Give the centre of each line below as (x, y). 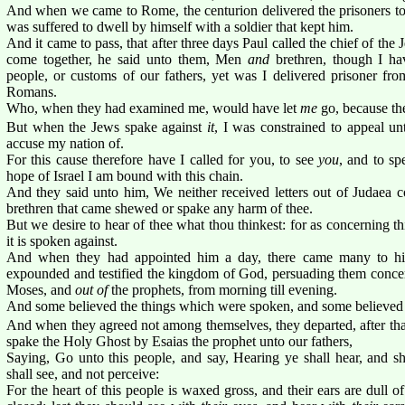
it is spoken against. (62, 240)
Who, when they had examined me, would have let (153, 108)
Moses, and (41, 289)
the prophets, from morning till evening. (222, 289)
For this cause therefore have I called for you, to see (162, 159)
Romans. (32, 91)
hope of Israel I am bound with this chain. (125, 175)
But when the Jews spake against (107, 127)
